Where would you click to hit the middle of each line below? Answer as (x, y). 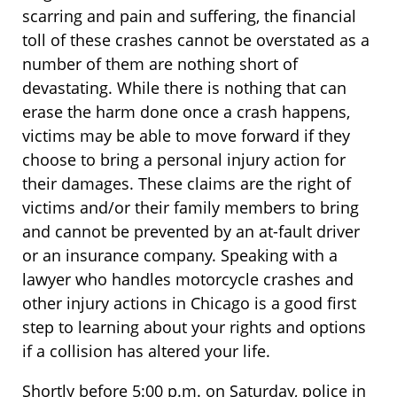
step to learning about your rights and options (194, 327)
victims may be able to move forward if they (186, 136)
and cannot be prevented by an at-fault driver (191, 232)
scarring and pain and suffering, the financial (189, 16)
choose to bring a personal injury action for (184, 160)
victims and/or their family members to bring (191, 208)
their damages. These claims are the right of (187, 184)
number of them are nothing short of (160, 64)
